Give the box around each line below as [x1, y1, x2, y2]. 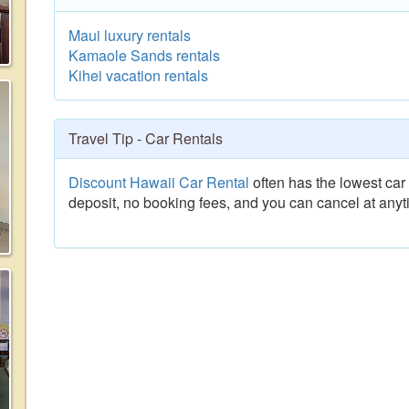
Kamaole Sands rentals [68, 45, 220, 66]
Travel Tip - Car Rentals [68, 128, 223, 149]
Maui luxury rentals [68, 25, 191, 46]
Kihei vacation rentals [68, 65, 208, 86]
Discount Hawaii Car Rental [68, 172, 249, 193]
